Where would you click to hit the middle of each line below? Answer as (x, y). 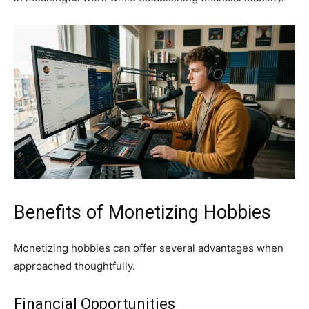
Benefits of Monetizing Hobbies (142, 213)
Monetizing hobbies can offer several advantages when (149, 248)
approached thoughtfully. (74, 266)
